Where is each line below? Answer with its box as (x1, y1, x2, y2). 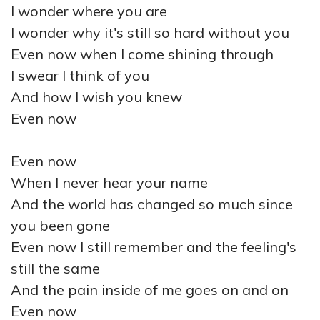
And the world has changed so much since (11, 195, 293, 213)
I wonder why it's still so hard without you (11, 24, 289, 41)
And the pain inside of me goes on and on (11, 281, 289, 299)
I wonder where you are (11, 2, 167, 20)
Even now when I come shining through (11, 45, 274, 63)
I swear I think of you (11, 66, 149, 84)
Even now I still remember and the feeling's (11, 238, 296, 256)
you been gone (11, 216, 110, 234)
